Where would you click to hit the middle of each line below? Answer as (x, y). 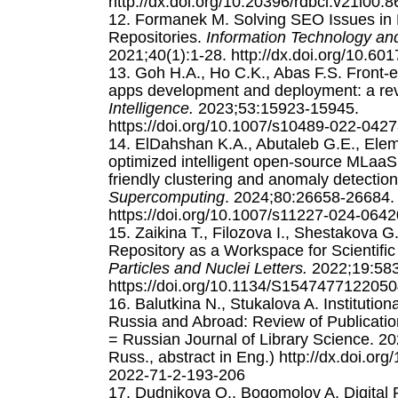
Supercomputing (167, 197)
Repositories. (157, 37)
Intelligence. (151, 108)
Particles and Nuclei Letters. (208, 268)
